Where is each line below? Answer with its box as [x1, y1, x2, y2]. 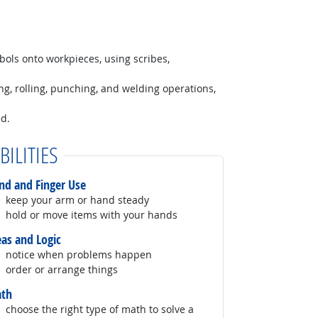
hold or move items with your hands [6, 207, 178, 221]
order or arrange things [6, 262, 119, 276]
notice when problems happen [6, 247, 153, 261]
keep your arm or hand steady [6, 192, 150, 207]
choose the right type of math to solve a [6, 302, 194, 316]
